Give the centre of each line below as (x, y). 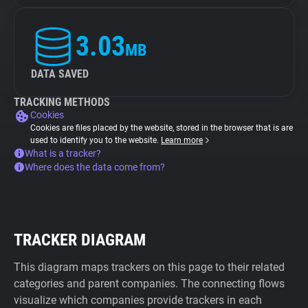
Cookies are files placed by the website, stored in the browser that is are (162, 128)
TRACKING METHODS (62, 102)
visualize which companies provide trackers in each (138, 300)
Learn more (182, 140)
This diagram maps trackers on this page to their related (149, 267)
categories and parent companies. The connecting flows (149, 284)
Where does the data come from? (95, 167)
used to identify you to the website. (96, 140)
